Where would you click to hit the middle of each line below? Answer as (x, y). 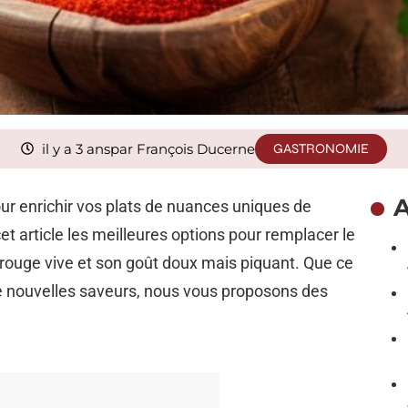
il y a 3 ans (76, 148)
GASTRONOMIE (321, 148)
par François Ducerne (182, 148)
